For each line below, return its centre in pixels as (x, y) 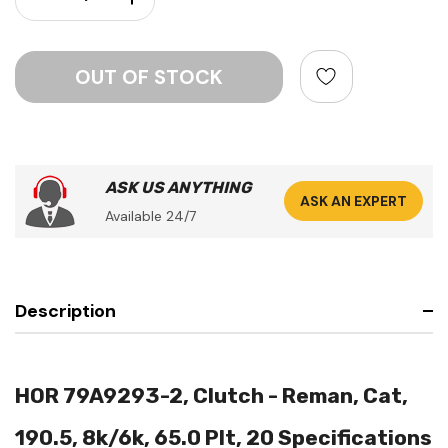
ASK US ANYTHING (178, 187)
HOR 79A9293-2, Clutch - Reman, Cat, (211, 395)
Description (65, 310)
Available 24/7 (150, 215)
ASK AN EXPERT (353, 201)
